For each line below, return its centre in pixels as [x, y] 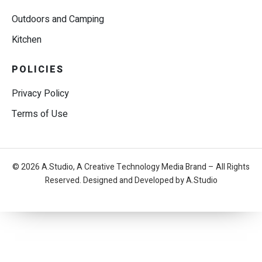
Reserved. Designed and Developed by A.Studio [131, 181]
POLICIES [38, 70]
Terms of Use [40, 114]
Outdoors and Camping [58, 20]
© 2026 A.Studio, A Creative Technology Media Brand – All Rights [131, 167]
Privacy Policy [40, 94]
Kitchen [27, 40]
